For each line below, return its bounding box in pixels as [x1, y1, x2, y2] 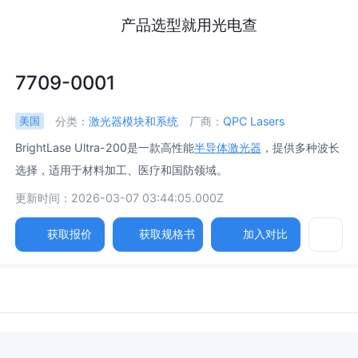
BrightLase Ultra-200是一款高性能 [15, 141, 195, 155]
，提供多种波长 [261, 141, 340, 155]
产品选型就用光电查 [120, 14, 257, 34]
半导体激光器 [194, 141, 262, 155]
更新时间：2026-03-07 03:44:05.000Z [15, 190, 225, 205]
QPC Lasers [223, 113, 285, 128]
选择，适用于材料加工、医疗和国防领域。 [15, 163, 229, 177]
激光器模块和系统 [88, 113, 178, 128]
